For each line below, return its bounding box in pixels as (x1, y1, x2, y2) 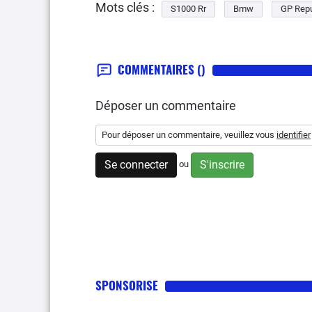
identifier (276, 130, 311, 141)
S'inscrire (200, 158, 244, 172)
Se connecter (104, 158, 168, 172)
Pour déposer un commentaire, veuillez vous (102, 130, 276, 141)
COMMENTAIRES (118, 61, 197, 79)
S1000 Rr (171, 3, 206, 15)
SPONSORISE (95, 276, 158, 295)
